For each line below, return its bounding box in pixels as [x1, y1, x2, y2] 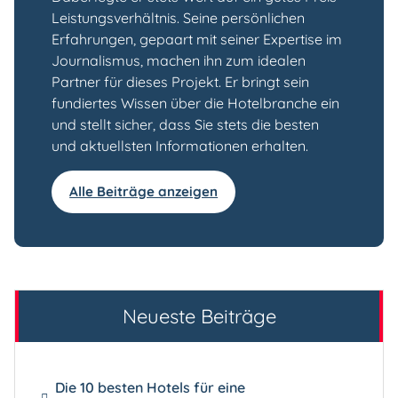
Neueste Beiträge [122, 304, 276, 330]
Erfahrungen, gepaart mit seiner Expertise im [52, 30, 342, 49]
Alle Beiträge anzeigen [69, 183, 219, 201]
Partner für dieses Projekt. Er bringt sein [52, 73, 309, 92]
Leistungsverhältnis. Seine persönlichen [52, 9, 305, 28]
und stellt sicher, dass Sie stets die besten [52, 115, 319, 134]
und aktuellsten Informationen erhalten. [52, 137, 308, 155]
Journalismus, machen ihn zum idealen [52, 52, 306, 70]
